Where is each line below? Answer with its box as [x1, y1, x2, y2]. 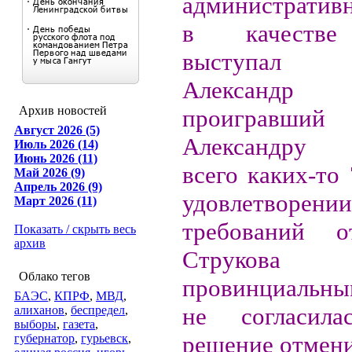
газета [63, 317, 95, 331]
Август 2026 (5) [14, 123, 100, 137]
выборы [14, 317, 57, 331]
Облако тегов [19, 269, 90, 283]
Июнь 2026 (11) [14, 152, 97, 165]
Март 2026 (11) [14, 194, 97, 207]
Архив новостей [19, 104, 107, 117]
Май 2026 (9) [14, 166, 85, 179]
